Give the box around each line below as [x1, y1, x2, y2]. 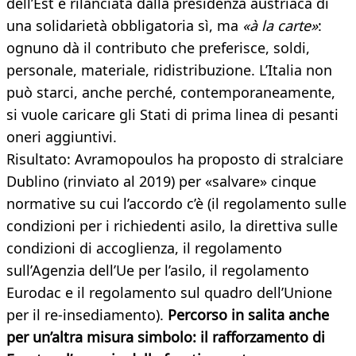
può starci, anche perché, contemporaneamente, [6, 83, 335, 103]
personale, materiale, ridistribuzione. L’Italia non [6, 60, 332, 80]
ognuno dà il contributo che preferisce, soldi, [6, 38, 310, 58]
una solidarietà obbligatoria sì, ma [6, 16, 242, 36]
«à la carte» [242, 16, 318, 36]
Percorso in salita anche [168, 305, 329, 325]
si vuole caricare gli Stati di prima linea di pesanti [6, 105, 339, 125]
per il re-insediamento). [6, 305, 168, 325]
